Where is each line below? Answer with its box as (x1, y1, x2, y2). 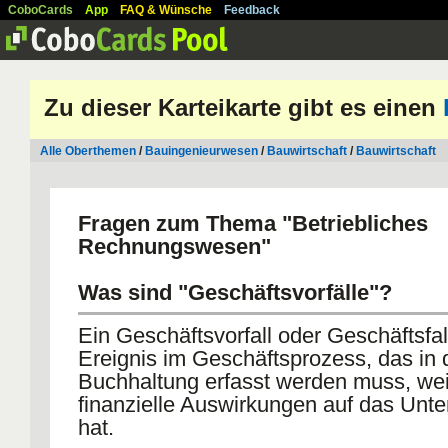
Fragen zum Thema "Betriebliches (78, 211, 428, 236)
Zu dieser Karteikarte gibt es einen (44, 94, 443, 121)
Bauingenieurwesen (145, 144, 258, 158)
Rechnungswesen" (78, 234, 271, 259)
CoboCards (8, 3, 73, 17)
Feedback (224, 3, 280, 17)
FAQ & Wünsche (120, 3, 212, 17)
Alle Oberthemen (40, 144, 136, 158)
